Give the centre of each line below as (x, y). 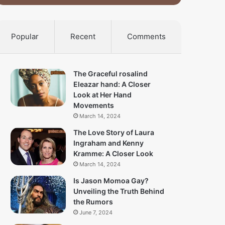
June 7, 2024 (96, 213)
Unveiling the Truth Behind (119, 191)
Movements (94, 105)
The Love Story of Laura (114, 133)
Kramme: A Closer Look (114, 154)
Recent (83, 37)
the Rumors (93, 202)
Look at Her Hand (103, 95)
